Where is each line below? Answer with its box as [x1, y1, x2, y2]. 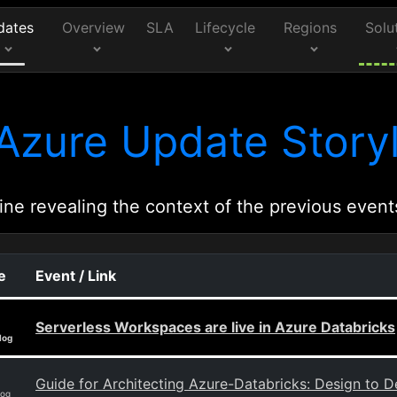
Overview [62, 19, 125, 36]
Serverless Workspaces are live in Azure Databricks [35, 318, 395, 336]
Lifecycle [195, 19, 256, 36]
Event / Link [35, 267, 116, 284]
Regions [284, 19, 338, 36]
